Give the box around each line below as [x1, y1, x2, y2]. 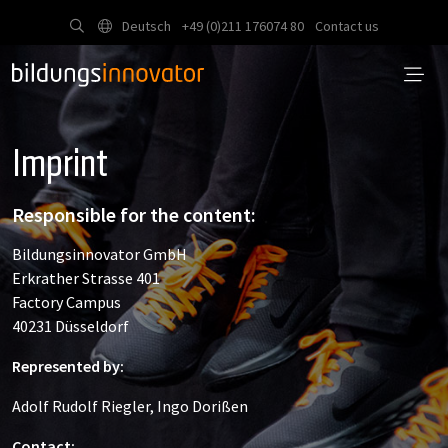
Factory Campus [12, 292, 121, 312]
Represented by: [12, 356, 124, 376]
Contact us [314, 17, 379, 35]
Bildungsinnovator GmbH [12, 244, 187, 264]
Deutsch [118, 17, 171, 35]
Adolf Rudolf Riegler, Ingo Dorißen [12, 396, 248, 416]
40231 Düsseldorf [12, 316, 129, 336]
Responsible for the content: [12, 202, 256, 227]
